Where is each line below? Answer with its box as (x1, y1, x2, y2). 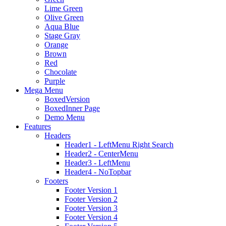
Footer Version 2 (65, 195, 118, 203)
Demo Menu (44, 113, 85, 122)
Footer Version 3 (65, 204, 118, 212)
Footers (44, 177, 68, 185)
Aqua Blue (44, 22, 79, 31)
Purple (44, 77, 65, 85)
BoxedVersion (44, 95, 90, 103)
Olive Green (44, 13, 84, 22)
